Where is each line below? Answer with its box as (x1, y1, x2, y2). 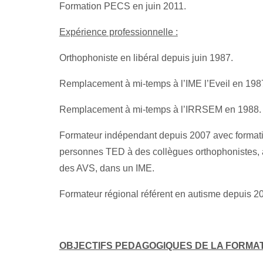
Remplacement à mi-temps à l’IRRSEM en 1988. (59, 104, 261, 114)
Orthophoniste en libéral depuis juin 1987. (59, 52, 233, 63)
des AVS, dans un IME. (59, 163, 154, 173)
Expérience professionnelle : (59, 26, 178, 37)
